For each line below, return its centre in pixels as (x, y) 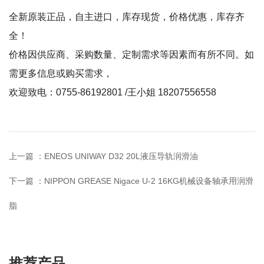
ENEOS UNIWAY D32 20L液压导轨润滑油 (121, 156)
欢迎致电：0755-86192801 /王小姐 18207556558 (113, 93)
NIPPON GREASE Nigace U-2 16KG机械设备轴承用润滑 (149, 181)
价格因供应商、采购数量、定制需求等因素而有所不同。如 (131, 55)
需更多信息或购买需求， (61, 74)
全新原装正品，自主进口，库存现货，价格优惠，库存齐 (127, 17)
